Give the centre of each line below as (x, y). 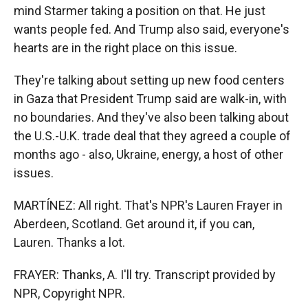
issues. (34, 173)
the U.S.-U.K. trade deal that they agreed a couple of (152, 136)
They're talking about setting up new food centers (149, 80)
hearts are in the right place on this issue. (125, 48)
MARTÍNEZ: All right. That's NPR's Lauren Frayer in (148, 205)
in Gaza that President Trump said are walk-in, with (150, 99)
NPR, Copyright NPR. (69, 293)
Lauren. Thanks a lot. (69, 242)
